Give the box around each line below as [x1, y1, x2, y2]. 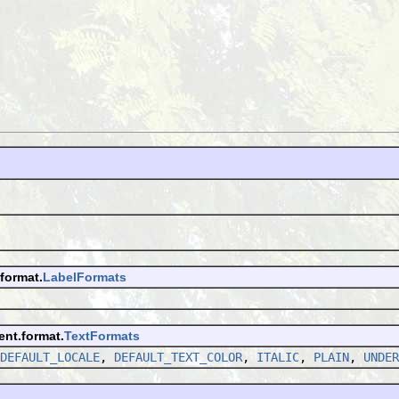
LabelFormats [43, 269, 126, 284]
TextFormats [64, 328, 140, 343]
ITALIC [256, 349, 299, 364]
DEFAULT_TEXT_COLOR [114, 349, 242, 364]
